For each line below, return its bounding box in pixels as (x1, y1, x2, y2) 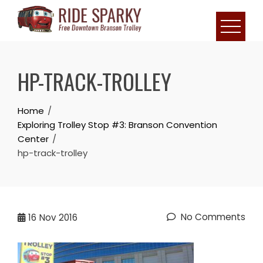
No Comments (178, 211, 245, 223)
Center (18, 133, 49, 145)
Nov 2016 (39, 211, 77, 224)
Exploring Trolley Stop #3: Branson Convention (18, 119, 217, 131)
